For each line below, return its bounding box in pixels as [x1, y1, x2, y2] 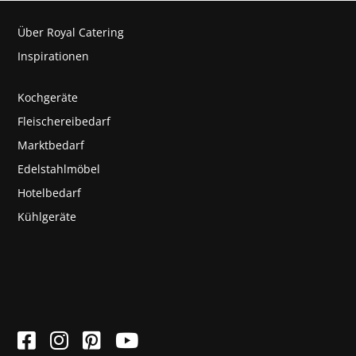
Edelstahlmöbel [17, 161, 101, 176]
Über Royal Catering [17, 25, 125, 40]
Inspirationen [17, 48, 90, 64]
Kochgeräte [17, 90, 79, 105]
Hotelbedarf [17, 185, 82, 200]
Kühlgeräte [17, 209, 77, 224]
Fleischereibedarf [17, 114, 111, 129]
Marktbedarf [17, 137, 85, 153]
